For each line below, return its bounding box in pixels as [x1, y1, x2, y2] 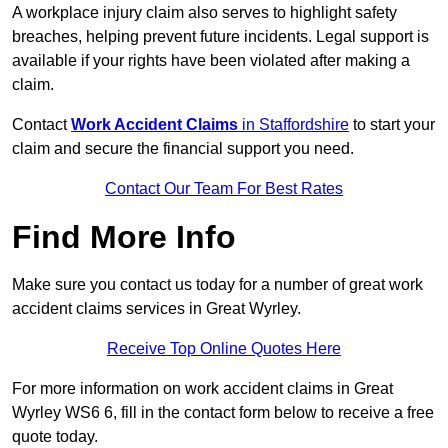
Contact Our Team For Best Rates [105, 180, 343, 198]
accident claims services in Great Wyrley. [12, 300, 301, 318]
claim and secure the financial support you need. [12, 140, 354, 158]
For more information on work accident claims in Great [12, 380, 393, 398]
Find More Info [12, 219, 236, 256]
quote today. [12, 428, 98, 446]
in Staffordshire [238, 116, 349, 134]
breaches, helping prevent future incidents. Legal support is [12, 28, 429, 46]
